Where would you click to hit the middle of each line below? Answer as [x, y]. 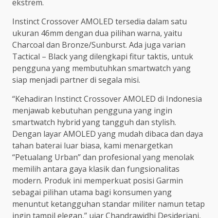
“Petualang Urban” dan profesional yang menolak [103, 157]
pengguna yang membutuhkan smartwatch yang [101, 68]
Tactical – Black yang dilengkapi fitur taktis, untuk [103, 56]
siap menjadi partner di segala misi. [76, 80]
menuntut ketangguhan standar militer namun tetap [109, 204]
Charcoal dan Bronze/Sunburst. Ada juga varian [99, 45]
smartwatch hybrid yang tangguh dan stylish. [94, 122]
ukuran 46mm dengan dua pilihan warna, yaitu [97, 33]
